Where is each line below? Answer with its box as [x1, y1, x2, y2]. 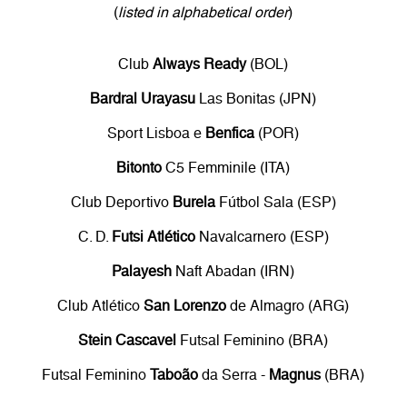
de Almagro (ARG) [226, 296, 350, 314]
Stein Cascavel [78, 331, 177, 349]
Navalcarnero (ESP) [194, 227, 329, 245]
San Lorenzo [144, 296, 227, 314]
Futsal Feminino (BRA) [176, 331, 329, 349]
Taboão [150, 365, 199, 383]
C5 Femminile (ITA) [162, 158, 291, 176]
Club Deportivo [70, 193, 173, 211]
